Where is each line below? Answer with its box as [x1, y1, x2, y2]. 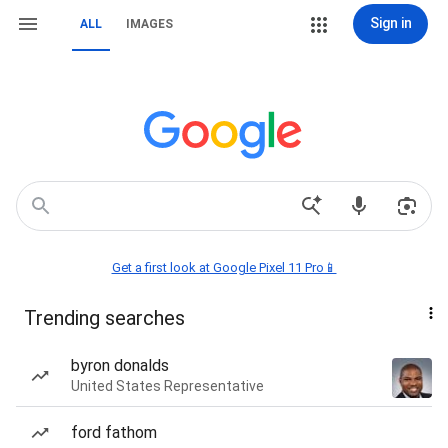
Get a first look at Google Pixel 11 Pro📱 [111, 260, 337, 275]
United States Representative [71, 378, 264, 394]
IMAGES [126, 17, 173, 31]
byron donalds [71, 356, 169, 375]
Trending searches [24, 306, 185, 330]
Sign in [369, 15, 412, 31]
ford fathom [71, 423, 157, 442]
